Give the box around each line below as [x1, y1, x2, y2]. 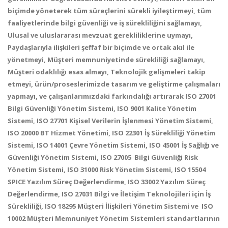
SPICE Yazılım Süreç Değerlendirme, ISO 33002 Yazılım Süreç [8, 177, 206, 186]
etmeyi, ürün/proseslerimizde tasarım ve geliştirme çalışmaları [8, 79, 220, 89]
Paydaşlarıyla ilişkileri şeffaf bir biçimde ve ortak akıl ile [8, 43, 194, 52]
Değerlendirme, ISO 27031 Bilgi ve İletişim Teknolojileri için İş [8, 189, 211, 198]
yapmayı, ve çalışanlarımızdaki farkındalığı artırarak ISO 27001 [8, 92, 216, 101]
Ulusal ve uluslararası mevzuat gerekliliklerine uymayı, [8, 31, 193, 40]
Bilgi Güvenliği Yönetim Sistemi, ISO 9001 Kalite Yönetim [8, 104, 196, 113]
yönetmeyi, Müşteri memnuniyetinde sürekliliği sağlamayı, [8, 55, 205, 64]
